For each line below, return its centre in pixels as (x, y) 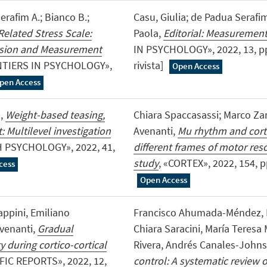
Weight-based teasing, (55, 114)
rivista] (149, 65)
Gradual (55, 228)
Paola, (148, 33)
